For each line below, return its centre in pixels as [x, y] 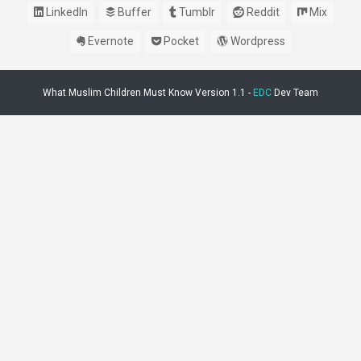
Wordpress [256, 41]
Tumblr [196, 12]
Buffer [133, 12]
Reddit [262, 12]
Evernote [109, 41]
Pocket [180, 41]
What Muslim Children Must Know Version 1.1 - [148, 93]
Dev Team [295, 93]
